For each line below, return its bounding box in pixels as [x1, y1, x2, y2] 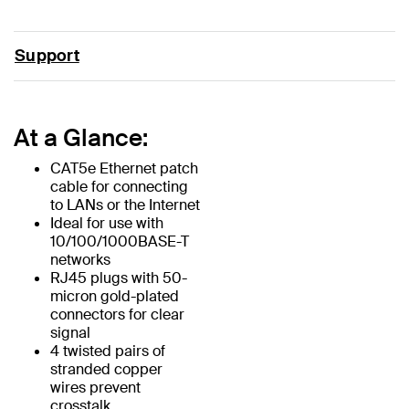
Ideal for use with [50, 213, 163, 233]
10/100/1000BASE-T [50, 231, 189, 251]
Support [15, 44, 79, 67]
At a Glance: [14, 121, 148, 153]
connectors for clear [50, 304, 184, 324]
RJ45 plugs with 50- [50, 267, 187, 288]
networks [50, 249, 110, 269]
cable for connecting [50, 176, 188, 196]
